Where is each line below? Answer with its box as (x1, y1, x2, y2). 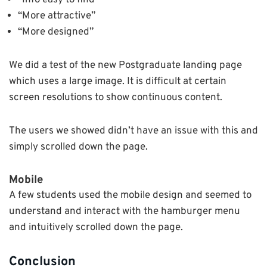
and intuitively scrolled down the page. (9, 221, 183, 234)
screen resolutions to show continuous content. (9, 91, 222, 105)
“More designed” (18, 26, 94, 39)
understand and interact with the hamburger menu (9, 204, 240, 218)
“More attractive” (18, 10, 95, 23)
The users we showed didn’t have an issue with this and (9, 125, 258, 138)
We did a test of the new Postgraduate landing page (9, 59, 242, 73)
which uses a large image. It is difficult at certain (9, 75, 226, 89)
